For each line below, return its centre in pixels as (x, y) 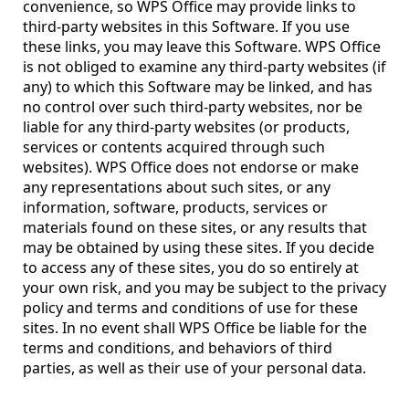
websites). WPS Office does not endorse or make (191, 167)
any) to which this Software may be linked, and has (198, 87)
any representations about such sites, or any (177, 187)
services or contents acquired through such (174, 147)
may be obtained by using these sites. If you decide (199, 247)
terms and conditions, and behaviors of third (178, 348)
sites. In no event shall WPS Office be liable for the (195, 328)
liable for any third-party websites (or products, (186, 127)
